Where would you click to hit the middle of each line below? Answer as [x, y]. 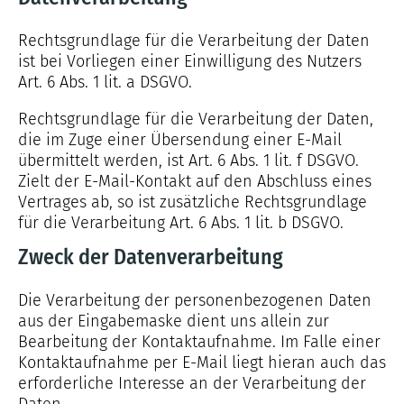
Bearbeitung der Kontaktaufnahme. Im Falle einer [199, 342]
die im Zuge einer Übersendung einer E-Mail [180, 140]
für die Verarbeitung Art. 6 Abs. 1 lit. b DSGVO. [181, 223]
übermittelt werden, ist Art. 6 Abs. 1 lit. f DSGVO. [188, 161]
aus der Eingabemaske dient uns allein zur [174, 321]
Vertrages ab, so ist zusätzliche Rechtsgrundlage [193, 202]
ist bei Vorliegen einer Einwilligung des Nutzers [190, 61]
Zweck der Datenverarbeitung [151, 257]
